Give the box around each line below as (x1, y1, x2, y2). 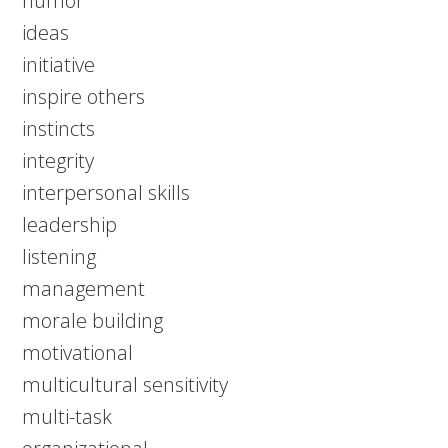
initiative (22, 51, 96, 78)
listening (22, 243, 97, 270)
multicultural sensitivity (22, 371, 229, 398)
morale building (22, 307, 164, 334)
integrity (22, 147, 95, 174)
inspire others (22, 83, 146, 110)
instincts (22, 115, 96, 142)
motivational (22, 339, 134, 366)
